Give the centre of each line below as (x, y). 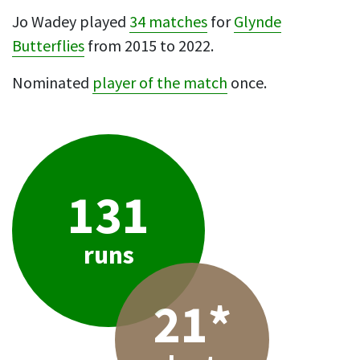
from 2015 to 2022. (149, 46)
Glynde (258, 22)
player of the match (160, 83)
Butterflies (48, 46)
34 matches (168, 22)
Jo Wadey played (71, 22)
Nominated (52, 83)
